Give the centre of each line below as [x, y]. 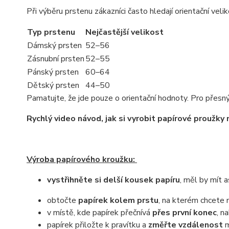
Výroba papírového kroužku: [82, 159]
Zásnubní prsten [56, 59]
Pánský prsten [53, 72]
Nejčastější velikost [124, 32]
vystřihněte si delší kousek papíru [113, 180]
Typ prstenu [51, 32]
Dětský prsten [53, 85]
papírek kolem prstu [118, 200]
